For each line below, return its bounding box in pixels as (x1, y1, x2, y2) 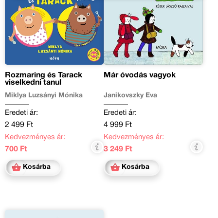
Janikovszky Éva (104, 92, 158, 99)
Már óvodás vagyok (104, 72, 176, 79)
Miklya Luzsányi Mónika (5, 92, 83, 99)
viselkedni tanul (5, 79, 61, 86)
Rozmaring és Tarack (5, 72, 82, 79)
